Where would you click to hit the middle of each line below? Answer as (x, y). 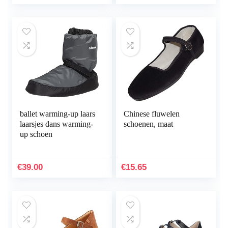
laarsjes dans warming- (57, 124)
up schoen (36, 134)
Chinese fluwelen (152, 114)
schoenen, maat (149, 124)
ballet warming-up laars (58, 114)
